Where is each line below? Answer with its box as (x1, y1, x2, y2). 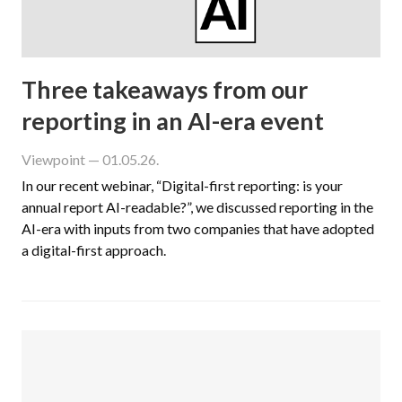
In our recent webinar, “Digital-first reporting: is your (22, 176, 343, 194)
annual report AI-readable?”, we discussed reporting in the (22, 197, 373, 215)
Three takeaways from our (22, 74, 308, 104)
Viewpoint (22, 150, 85, 168)
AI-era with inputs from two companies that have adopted (22, 219, 374, 237)
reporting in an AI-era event (22, 105, 324, 135)
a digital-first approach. (22, 240, 166, 258)
